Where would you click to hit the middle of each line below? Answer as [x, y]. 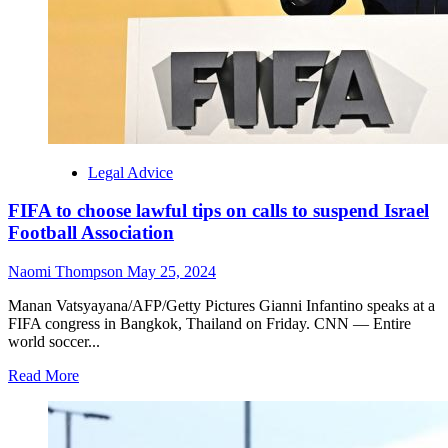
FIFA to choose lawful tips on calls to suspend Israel [218, 211]
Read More [43, 376]
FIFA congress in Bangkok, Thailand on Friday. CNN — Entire [209, 324]
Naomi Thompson [67, 272]
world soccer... [54, 342]
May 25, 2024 [171, 272]
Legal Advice [130, 172]
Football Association [91, 233]
